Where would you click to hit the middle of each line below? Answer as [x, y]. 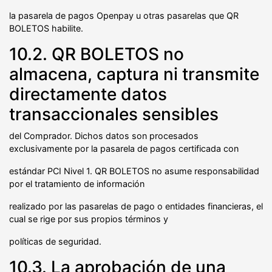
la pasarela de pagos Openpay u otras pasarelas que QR [124, 15]
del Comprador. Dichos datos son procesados [104, 135]
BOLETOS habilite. [46, 28]
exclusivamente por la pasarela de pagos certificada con [124, 148]
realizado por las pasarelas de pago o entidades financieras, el [136, 206]
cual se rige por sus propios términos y [89, 219]
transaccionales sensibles [114, 114]
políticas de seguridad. [55, 241]
